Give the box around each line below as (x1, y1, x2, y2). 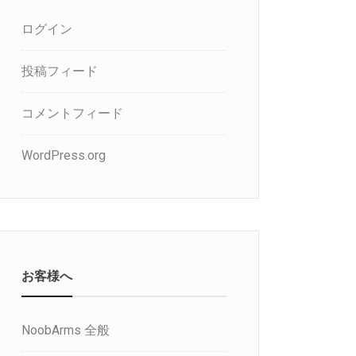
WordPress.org (21, 147, 106, 163)
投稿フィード (21, 63, 98, 79)
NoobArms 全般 (21, 323, 110, 338)
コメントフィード (21, 105, 123, 121)
